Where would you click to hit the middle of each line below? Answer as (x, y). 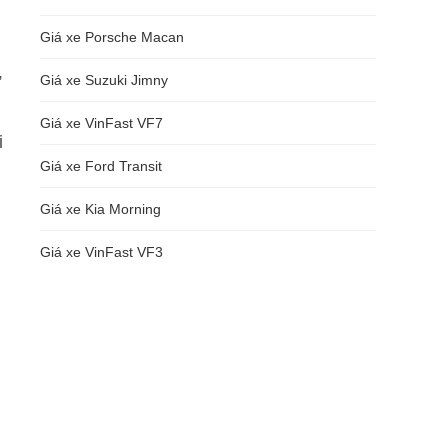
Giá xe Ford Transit (101, 166)
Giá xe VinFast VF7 (101, 123)
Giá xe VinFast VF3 (101, 252)
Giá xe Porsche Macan (112, 37)
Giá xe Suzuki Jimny (104, 80)
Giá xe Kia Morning (100, 209)
